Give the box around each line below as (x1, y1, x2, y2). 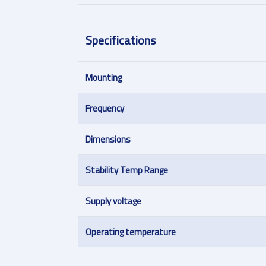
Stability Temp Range (85, 163, 168, 177)
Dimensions (85, 132, 131, 146)
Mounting (85, 71, 122, 84)
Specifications (85, 31, 156, 49)
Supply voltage (85, 194, 141, 208)
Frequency (85, 102, 124, 115)
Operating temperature (85, 225, 176, 239)
